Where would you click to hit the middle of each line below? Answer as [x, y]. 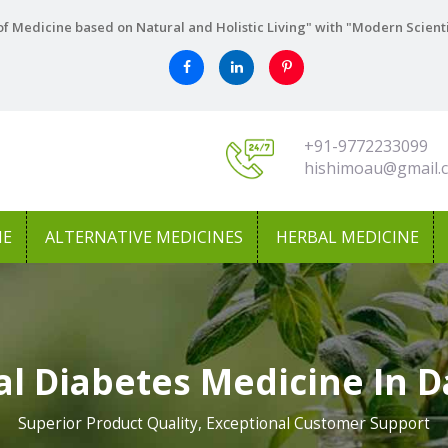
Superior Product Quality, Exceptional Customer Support [224, 423]
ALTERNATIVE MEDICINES [144, 237]
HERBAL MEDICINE [347, 237]
